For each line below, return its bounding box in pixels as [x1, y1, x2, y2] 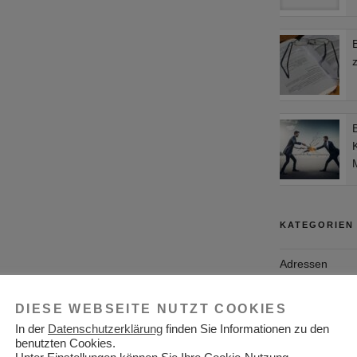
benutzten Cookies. [15, 337, 116, 350]
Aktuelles [279, 286, 325, 300]
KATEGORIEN [279, 219, 354, 229]
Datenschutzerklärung [48, 323, 163, 335]
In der [15, 323, 48, 335]
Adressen [279, 257, 328, 270]
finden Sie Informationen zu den [163, 323, 329, 335]
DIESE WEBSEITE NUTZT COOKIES [15, 302, 288, 316]
